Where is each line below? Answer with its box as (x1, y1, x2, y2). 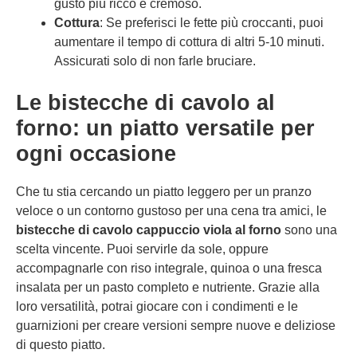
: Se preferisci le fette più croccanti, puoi (100, 16, 324, 29)
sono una (281, 223, 337, 237)
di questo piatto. (16, 338, 105, 351)
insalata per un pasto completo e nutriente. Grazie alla (16, 280, 320, 294)
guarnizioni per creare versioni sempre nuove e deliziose (16, 319, 335, 332)
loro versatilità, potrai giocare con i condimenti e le (16, 300, 298, 313)
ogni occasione (16, 142, 176, 166)
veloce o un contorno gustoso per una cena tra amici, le (16, 204, 327, 218)
